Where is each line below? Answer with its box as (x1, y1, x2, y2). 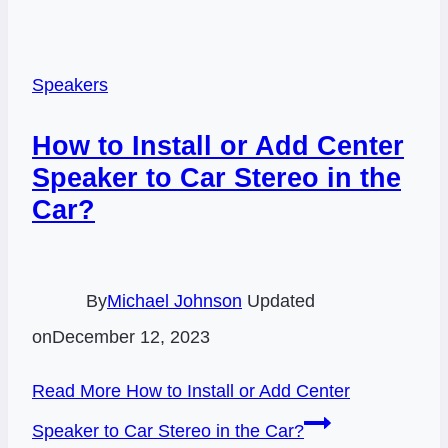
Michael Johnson (107, 291, 242, 312)
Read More (32, 381, 121, 402)
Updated (247, 291, 315, 312)
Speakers (32, 75, 108, 96)
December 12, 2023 (52, 327, 210, 348)
